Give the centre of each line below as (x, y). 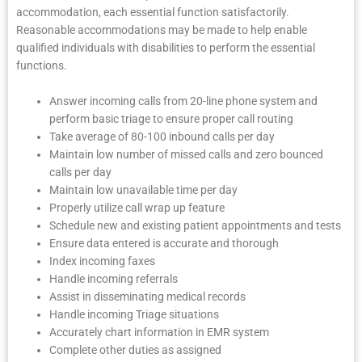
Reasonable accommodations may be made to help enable (162, 30)
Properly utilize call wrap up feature (137, 207)
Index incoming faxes (103, 261)
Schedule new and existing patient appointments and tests (196, 225)
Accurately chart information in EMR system (160, 332)
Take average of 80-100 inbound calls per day (162, 136)
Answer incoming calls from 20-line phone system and (184, 101)
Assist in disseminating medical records (148, 296)
